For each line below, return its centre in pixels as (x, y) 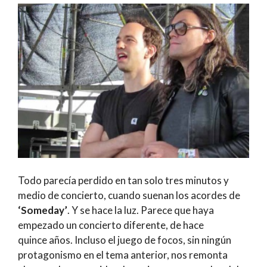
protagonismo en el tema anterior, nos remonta (123, 255)
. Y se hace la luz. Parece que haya (141, 210)
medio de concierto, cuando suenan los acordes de (129, 195)
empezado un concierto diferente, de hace (111, 225)
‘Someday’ (43, 210)
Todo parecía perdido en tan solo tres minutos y (123, 181)
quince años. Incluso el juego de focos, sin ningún (125, 240)
